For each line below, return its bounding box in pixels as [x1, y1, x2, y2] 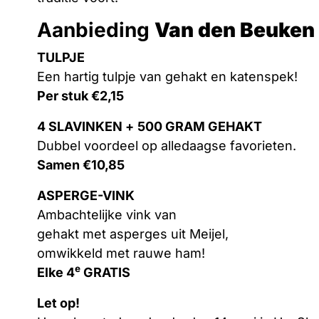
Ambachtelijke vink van [37, 206, 180, 222]
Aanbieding [37, 17, 155, 42]
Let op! [37, 295, 83, 310]
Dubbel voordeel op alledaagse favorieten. [37, 137, 296, 153]
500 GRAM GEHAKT [137, 118, 262, 134]
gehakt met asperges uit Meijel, [37, 226, 229, 241]
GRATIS [80, 264, 130, 280]
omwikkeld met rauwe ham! [37, 245, 205, 261]
